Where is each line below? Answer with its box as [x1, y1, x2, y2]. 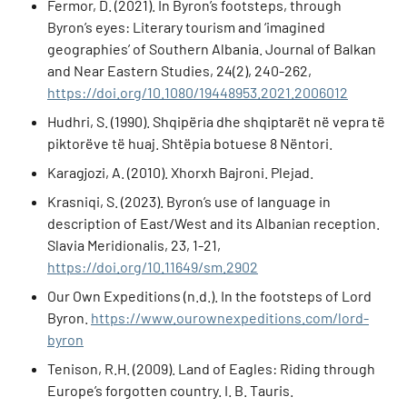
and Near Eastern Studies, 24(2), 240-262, [47, 62, 312, 79]
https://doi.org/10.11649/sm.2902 [47, 258, 258, 275]
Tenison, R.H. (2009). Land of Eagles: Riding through [47, 360, 375, 377]
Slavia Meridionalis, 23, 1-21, [47, 236, 221, 253]
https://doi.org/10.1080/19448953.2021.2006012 [47, 84, 348, 101]
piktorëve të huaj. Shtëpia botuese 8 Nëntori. [47, 134, 333, 152]
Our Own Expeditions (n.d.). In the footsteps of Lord [47, 287, 372, 304]
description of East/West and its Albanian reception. [47, 214, 380, 232]
